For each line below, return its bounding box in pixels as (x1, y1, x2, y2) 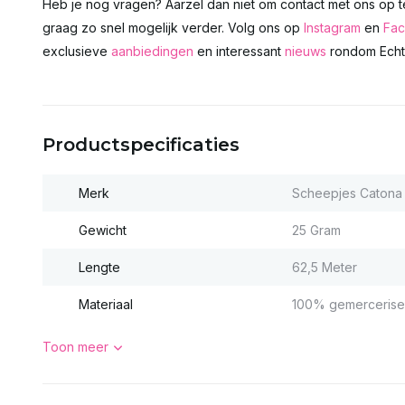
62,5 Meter (291, 259, 357, 275)
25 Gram (291, 222, 341, 238)
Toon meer (42, 339, 108, 354)
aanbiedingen (111, 43, 193, 59)
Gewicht (79, 222, 127, 238)
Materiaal (79, 297, 133, 312)
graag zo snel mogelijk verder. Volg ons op (42, 20, 304, 35)
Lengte (79, 259, 120, 275)
